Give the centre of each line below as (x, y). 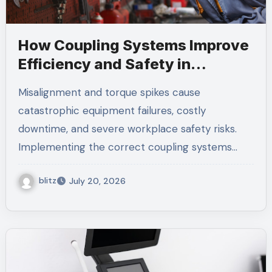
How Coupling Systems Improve (133, 45)
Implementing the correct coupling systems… (127, 147)
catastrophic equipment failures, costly (112, 110)
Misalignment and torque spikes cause (22, 92)
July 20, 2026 (97, 181)
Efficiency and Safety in (104, 64)
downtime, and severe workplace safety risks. (127, 128)
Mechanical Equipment (100, 83)
